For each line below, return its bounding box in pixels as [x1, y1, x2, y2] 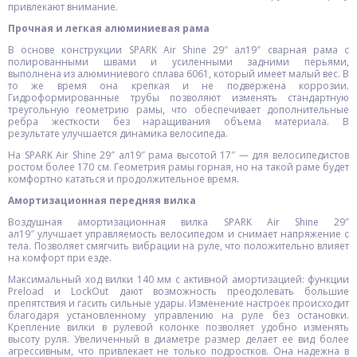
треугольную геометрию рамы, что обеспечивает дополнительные [8, 103, 349, 116]
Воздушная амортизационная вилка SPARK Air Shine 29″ [8, 215, 349, 229]
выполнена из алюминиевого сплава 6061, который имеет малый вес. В [8, 67, 349, 80]
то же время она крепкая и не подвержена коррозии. [8, 79, 349, 92]
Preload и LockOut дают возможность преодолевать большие [8, 284, 349, 298]
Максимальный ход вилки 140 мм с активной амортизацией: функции [8, 273, 349, 286]
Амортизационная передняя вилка [8, 194, 196, 207]
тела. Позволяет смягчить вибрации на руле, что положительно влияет [8, 239, 349, 253]
